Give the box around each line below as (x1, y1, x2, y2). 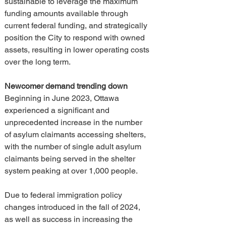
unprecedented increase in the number (5, 118, 144, 127)
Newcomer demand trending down (5, 81, 128, 91)
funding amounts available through (5, 9, 130, 18)
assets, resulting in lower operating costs (5, 45, 151, 54)
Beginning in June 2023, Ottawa (5, 93, 121, 103)
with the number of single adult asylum (5, 142, 143, 151)
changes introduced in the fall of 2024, (5, 202, 142, 212)
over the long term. (5, 57, 71, 67)
